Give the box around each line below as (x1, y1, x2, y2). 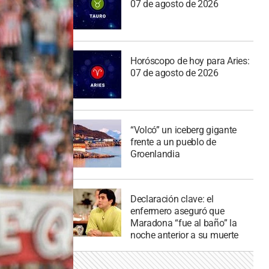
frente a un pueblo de (130, 136, 216, 148)
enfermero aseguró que (130, 205, 225, 217)
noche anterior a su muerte (130, 229, 239, 241)
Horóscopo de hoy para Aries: (130, 55, 250, 67)
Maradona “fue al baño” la (130, 217, 237, 229)
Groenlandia (130, 148, 180, 160)
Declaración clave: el (130, 193, 214, 205)
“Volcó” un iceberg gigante (130, 124, 237, 136)
